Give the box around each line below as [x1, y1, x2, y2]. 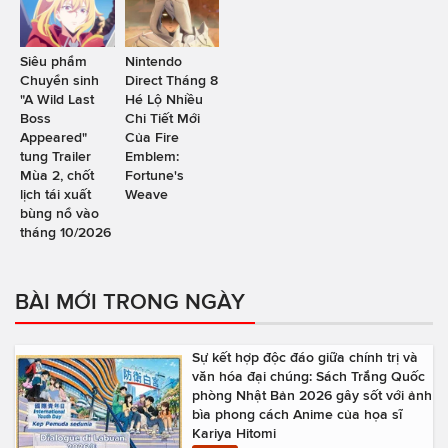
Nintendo [124, 53, 182, 70]
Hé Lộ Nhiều [124, 91, 203, 108]
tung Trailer [20, 148, 91, 165]
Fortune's [124, 167, 184, 184]
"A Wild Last [20, 91, 94, 108]
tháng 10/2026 [20, 224, 111, 241]
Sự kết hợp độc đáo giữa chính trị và [192, 349, 418, 366]
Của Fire [124, 129, 179, 146]
